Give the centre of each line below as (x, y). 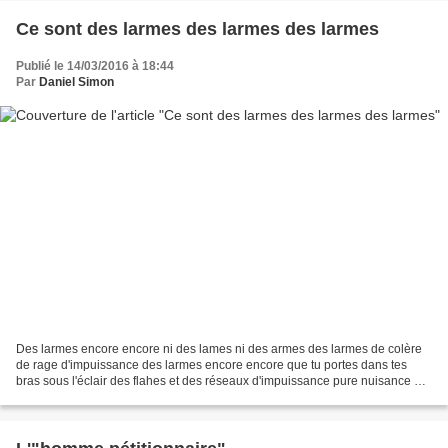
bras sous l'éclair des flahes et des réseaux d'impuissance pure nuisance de (222, 381)
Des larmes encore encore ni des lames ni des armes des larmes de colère (219, 349)
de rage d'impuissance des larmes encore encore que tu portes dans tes (211, 365)
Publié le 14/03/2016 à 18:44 (95, 65)
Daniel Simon (76, 81)
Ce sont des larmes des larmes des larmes (197, 28)
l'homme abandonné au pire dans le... (118, 397)
